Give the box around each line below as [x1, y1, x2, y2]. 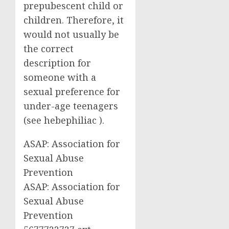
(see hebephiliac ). [24, 113, 104, 126]
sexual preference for [24, 85, 120, 98]
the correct [24, 42, 74, 55]
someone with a [24, 71, 96, 83]
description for [24, 56, 91, 69]
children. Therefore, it [24, 13, 124, 26]
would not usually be [24, 28, 119, 40]
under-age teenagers [24, 99, 118, 112]
